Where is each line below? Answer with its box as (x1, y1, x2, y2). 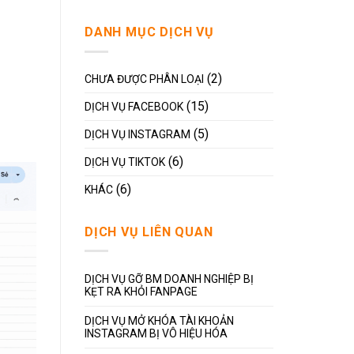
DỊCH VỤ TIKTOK (85, 155, 165, 168)
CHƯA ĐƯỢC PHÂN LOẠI (85, 72, 204, 85)
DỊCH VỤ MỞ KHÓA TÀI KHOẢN (85, 314, 234, 328)
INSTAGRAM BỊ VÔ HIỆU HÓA (85, 327, 228, 341)
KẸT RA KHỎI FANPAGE (85, 285, 198, 299)
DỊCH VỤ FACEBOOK (85, 100, 183, 113)
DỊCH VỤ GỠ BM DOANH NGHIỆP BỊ (85, 273, 254, 286)
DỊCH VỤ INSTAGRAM (85, 127, 190, 141)
